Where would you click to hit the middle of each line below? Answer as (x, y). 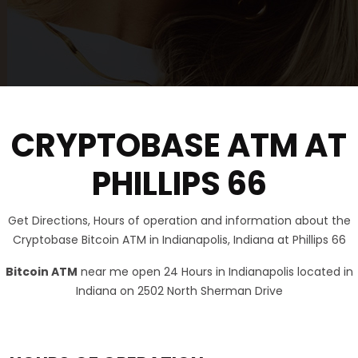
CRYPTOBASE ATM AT (179, 146)
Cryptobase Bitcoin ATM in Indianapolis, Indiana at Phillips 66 (179, 240)
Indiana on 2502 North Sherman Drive (179, 291)
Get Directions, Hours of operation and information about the (179, 221)
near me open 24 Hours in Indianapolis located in (215, 272)
